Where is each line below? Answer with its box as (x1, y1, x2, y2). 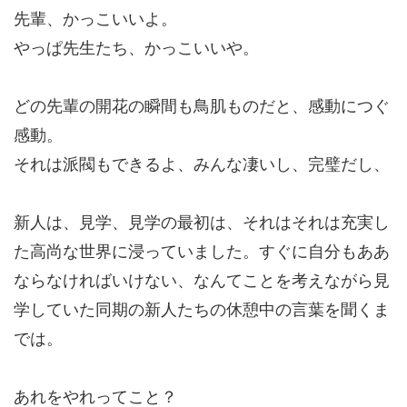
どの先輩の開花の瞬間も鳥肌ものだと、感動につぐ (14, 96, 390, 116)
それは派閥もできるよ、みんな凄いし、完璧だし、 (14, 154, 390, 174)
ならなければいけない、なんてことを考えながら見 (14, 271, 390, 291)
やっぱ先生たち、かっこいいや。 (14, 38, 259, 58)
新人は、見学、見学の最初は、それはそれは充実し (14, 213, 390, 233)
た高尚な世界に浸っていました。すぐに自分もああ (14, 242, 390, 262)
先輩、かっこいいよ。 (14, 9, 177, 29)
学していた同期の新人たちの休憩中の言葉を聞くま (14, 300, 390, 320)
